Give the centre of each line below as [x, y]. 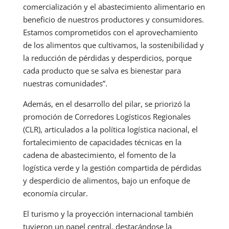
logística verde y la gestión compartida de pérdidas [112, 168]
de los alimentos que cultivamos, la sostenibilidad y [113, 45]
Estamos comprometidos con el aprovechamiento [110, 32]
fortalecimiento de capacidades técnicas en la [102, 142]
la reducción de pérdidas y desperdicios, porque [107, 58]
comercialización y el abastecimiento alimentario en [114, 7]
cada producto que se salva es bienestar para [102, 71]
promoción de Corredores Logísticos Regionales [107, 117]
